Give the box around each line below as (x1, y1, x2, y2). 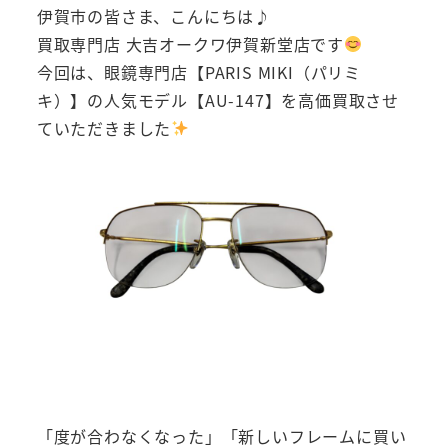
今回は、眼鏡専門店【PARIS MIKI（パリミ (36, 59, 361, 84)
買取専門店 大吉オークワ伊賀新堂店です (36, 31, 344, 56)
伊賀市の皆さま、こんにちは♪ (36, 3, 271, 28)
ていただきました (36, 115, 172, 140)
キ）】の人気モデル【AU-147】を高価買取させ (36, 87, 399, 112)
